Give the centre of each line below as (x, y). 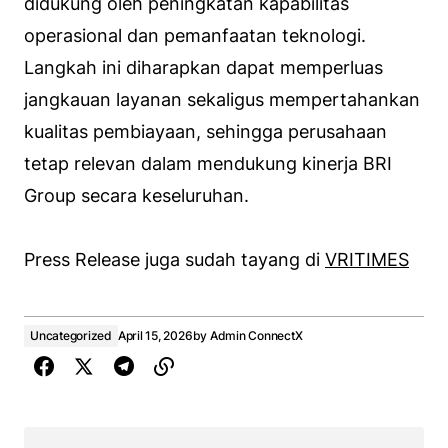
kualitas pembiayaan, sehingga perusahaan (205, 131)
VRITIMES (367, 259)
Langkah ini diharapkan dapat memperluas (203, 67)
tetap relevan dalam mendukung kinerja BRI (208, 163)
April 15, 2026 (155, 335)
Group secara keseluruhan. (136, 195)
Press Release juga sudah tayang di (174, 259)
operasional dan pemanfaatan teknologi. (195, 35)
